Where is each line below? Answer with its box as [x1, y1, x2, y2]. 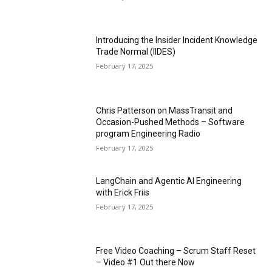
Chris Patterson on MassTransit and [96, 106, 233, 116]
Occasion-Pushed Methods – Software [96, 117, 245, 127]
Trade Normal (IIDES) [96, 47, 176, 57]
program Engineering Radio [96, 129, 201, 139]
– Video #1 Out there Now [96, 257, 195, 268]
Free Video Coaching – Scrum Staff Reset [96, 246, 256, 256]
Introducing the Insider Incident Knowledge [96, 35, 258, 46]
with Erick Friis [96, 187, 150, 197]
